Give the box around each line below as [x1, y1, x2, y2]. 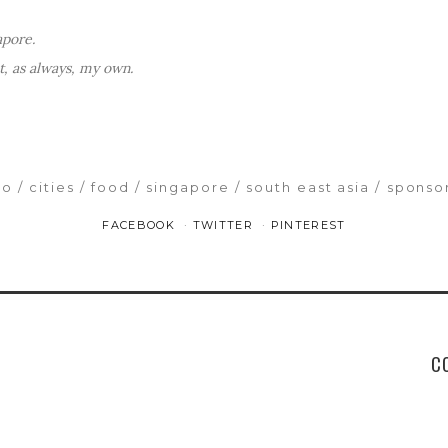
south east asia [246, 178, 371, 195]
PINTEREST [270, 217, 346, 232]
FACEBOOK [102, 217, 180, 232]
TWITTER [192, 217, 258, 232]
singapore [146, 178, 230, 195]
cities [28, 178, 75, 195]
